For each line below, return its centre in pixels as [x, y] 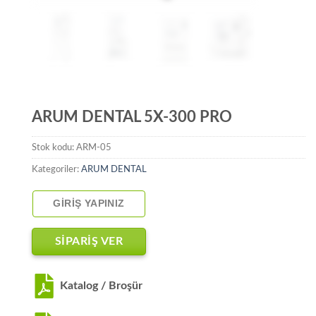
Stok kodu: [54, 147]
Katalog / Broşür [101, 285]
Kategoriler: [56, 169]
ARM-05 [94, 147]
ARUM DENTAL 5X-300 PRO [132, 117]
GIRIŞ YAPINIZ [89, 204]
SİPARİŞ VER [89, 242]
